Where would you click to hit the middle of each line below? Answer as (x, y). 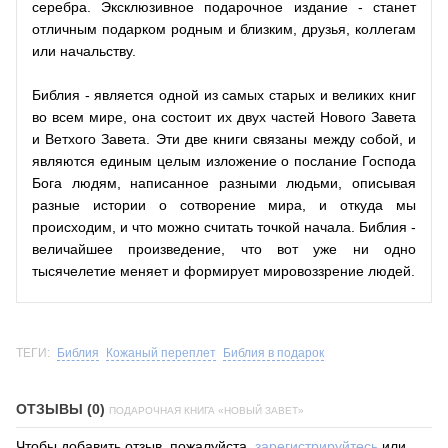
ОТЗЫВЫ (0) (62, 409)
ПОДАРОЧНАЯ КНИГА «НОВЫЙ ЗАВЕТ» (206, 411)
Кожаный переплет (161, 353)
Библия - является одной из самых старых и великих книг (224, 95)
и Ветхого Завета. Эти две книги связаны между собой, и (224, 139)
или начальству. (84, 51)
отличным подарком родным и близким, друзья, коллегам (224, 29)
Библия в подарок (273, 353)
